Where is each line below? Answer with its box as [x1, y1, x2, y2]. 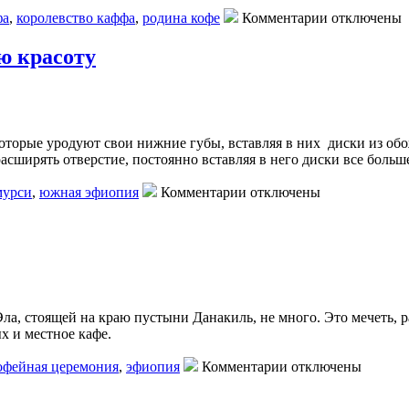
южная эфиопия [39, 184, 139, 201]
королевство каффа [16, 10, 135, 26]
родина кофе [142, 10, 220, 26]
